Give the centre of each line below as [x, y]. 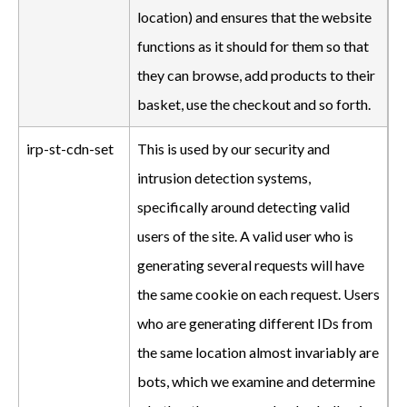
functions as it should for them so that [253, 46]
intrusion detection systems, [224, 178]
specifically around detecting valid [243, 207]
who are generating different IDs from [255, 323]
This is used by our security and [233, 149]
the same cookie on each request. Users [258, 294]
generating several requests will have [251, 265]
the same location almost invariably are [258, 352]
